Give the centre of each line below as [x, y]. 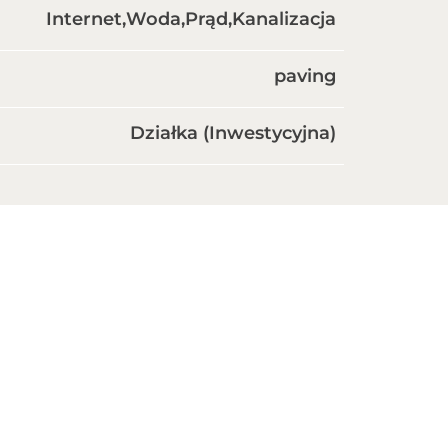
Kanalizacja [284, 19]
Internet [84, 19]
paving [305, 76]
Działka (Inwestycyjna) [233, 133]
